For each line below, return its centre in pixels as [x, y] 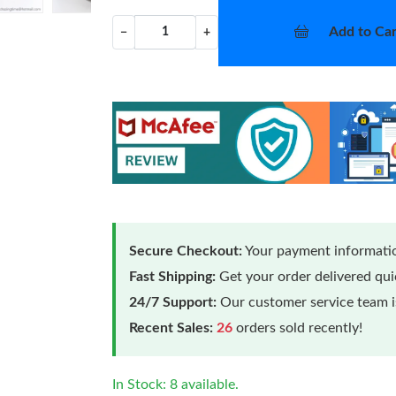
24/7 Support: [173, 302]
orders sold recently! [298, 327]
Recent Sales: [171, 327]
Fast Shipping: [173, 276]
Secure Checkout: [186, 251]
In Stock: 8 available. [176, 384]
